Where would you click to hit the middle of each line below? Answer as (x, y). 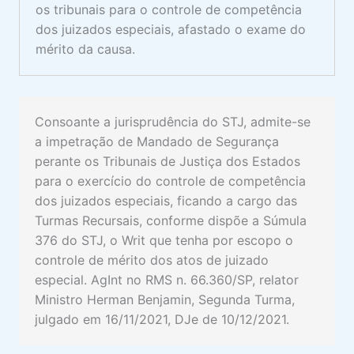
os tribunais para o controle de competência (169, 10)
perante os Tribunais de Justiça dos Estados (168, 161)
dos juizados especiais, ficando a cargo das (166, 200)
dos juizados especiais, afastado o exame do (171, 30)
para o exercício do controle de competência (170, 181)
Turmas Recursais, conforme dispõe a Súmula (171, 220)
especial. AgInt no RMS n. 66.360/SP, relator (167, 279)
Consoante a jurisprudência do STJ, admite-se (173, 121)
